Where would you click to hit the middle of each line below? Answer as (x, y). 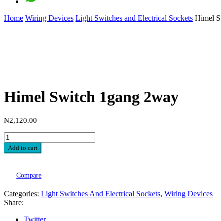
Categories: (22, 194)
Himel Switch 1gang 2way (91, 96)
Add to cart (23, 148)
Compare (29, 176)
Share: (14, 203)
